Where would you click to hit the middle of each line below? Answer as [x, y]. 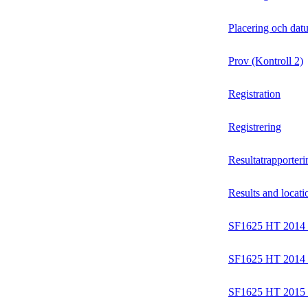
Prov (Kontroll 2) [266, 61]
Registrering [255, 127]
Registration [254, 94]
